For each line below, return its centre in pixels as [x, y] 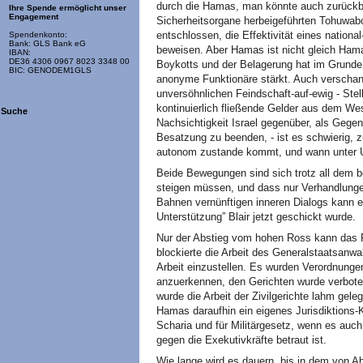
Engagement [34, 17]
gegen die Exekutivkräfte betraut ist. [241, 340]
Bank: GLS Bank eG [47, 44]
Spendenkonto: [38, 35]
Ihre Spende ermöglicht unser [68, 8]
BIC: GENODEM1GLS [50, 70]
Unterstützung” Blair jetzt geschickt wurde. [256, 217]
